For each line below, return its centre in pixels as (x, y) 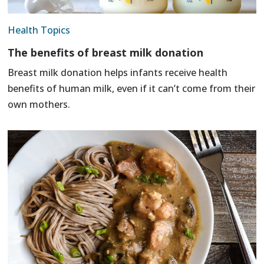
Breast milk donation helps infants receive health (118, 73)
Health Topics (39, 30)
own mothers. (39, 105)
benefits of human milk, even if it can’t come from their (132, 89)
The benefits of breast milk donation (106, 53)
